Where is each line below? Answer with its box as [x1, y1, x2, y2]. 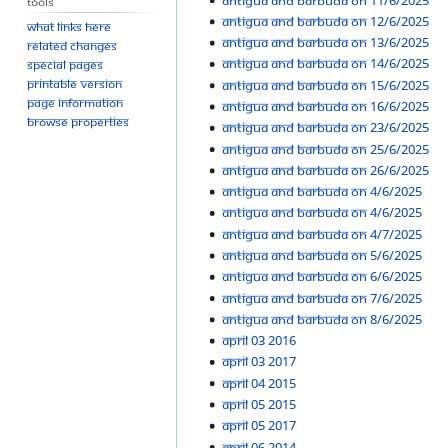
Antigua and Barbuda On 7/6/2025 [221, 288, 422, 307]
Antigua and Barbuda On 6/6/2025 [221, 267, 422, 286]
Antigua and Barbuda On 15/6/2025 [221, 75, 429, 94]
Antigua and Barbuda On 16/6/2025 [221, 97, 429, 116]
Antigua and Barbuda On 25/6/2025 [221, 139, 429, 158]
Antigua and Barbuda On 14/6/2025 [221, 54, 429, 73]
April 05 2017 [221, 416, 296, 435]
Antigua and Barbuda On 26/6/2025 [221, 160, 429, 179]
